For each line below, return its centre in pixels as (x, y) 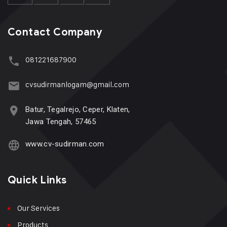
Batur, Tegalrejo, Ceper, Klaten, (78, 109)
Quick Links (37, 180)
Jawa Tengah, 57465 (61, 121)
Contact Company (55, 32)
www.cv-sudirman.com (65, 144)
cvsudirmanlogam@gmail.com (77, 84)
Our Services (39, 208)
